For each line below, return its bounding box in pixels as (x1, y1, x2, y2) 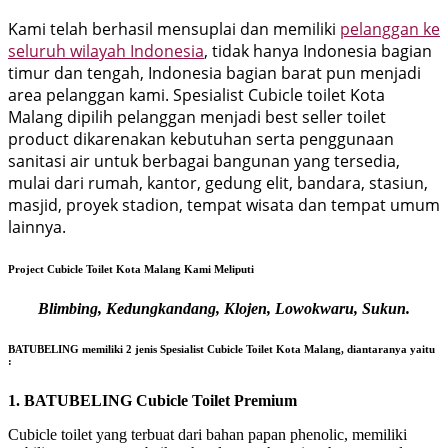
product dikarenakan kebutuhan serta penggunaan (8, 128, 394, 151)
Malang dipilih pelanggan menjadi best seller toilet (8, 106, 386, 129)
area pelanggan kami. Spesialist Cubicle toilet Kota (8, 84, 385, 107)
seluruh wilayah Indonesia (8, 40, 204, 63)
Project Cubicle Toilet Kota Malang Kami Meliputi (8, 263, 254, 276)
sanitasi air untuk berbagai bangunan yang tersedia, (8, 150, 400, 173)
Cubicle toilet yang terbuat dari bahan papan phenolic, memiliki (8, 426, 407, 444)
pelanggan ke (340, 18, 440, 41)
